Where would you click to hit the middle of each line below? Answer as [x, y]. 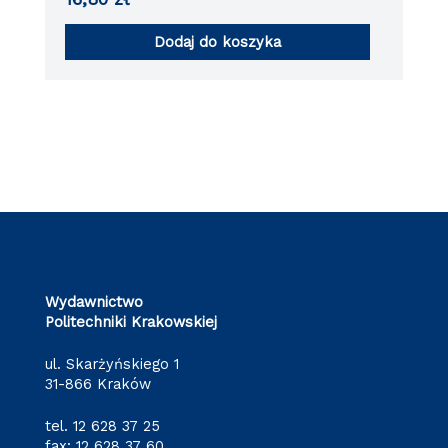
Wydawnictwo [93, 301]
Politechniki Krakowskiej [130, 321]
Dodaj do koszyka [218, 42]
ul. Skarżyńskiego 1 [111, 363]
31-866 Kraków [97, 383]
